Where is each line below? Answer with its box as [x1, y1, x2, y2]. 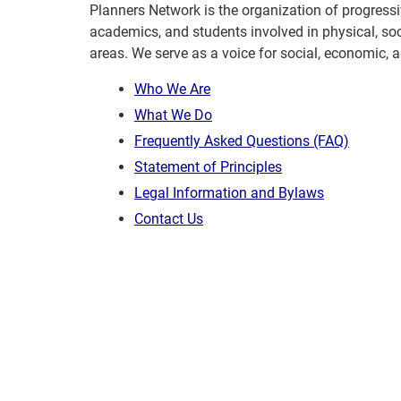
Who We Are [134, 81, 210, 98]
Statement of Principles [134, 158, 282, 175]
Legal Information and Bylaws [134, 184, 324, 201]
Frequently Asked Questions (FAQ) [134, 132, 349, 149]
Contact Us [134, 210, 203, 227]
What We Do [134, 107, 212, 124]
